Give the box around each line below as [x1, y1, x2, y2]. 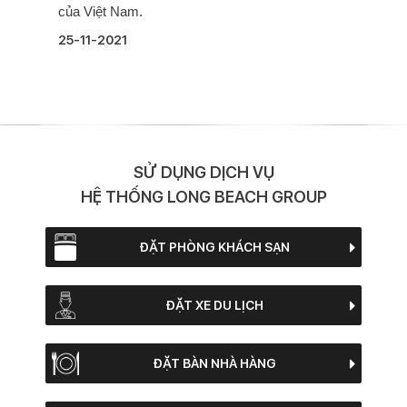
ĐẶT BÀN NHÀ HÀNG [153, 355, 276, 371]
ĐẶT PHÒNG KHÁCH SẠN [139, 239, 290, 254]
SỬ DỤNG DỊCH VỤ [133, 163, 274, 183]
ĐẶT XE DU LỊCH [165, 297, 263, 313]
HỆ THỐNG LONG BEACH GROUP [80, 187, 327, 207]
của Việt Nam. [58, 4, 143, 20]
